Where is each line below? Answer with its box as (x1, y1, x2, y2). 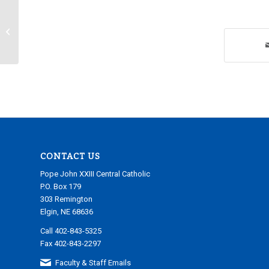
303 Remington (40, 195, 92, 204)
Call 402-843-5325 (40, 226, 101, 236)
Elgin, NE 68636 (40, 207, 93, 217)
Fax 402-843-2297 (40, 239, 101, 249)
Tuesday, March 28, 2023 (21, 26, 105, 35)
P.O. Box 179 (40, 182, 81, 192)
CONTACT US (40, 151, 100, 162)
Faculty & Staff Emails (55, 258, 131, 268)
